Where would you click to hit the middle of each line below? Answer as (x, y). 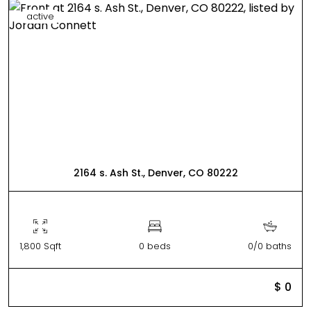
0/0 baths (270, 246)
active (40, 16)
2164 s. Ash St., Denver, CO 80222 (155, 173)
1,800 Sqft (40, 246)
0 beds (154, 246)
